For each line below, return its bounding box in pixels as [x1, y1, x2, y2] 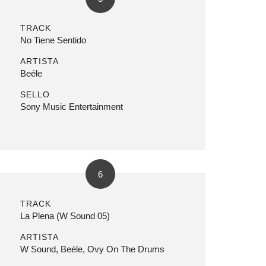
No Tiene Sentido [20, 35, 86, 45]
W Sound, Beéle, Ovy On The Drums [20, 244, 164, 254]
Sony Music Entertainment [20, 102, 123, 112]
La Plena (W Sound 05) [20, 211, 110, 221]
